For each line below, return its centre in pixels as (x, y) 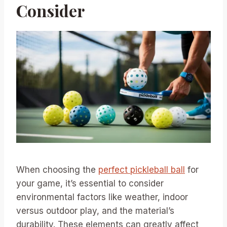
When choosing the (57, 169)
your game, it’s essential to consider (90, 183)
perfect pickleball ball (142, 169)
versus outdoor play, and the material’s (95, 211)
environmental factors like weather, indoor (102, 197)
